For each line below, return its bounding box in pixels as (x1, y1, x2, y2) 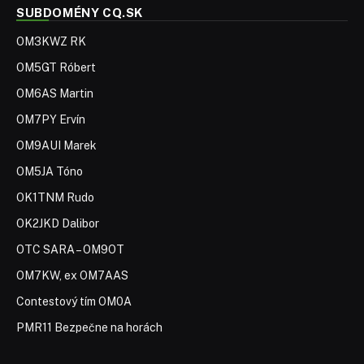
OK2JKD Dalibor (16, 216, 99, 230)
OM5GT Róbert (16, 60, 96, 74)
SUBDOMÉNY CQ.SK (16, 5, 143, 19)
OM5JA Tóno (16, 164, 83, 178)
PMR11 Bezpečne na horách (16, 320, 162, 334)
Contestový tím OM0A (16, 294, 132, 308)
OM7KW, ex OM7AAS (16, 268, 128, 282)
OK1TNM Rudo (16, 190, 94, 204)
